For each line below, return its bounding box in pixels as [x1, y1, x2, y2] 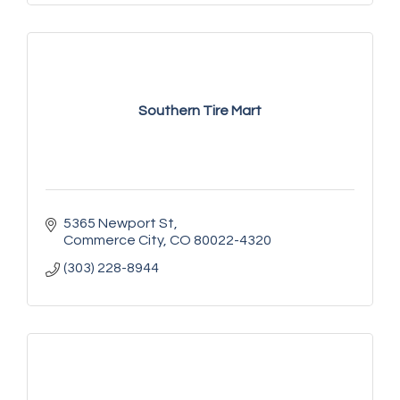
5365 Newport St [63, 215, 174, 230]
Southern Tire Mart [138, 104, 262, 119]
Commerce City [63, 232, 163, 247]
